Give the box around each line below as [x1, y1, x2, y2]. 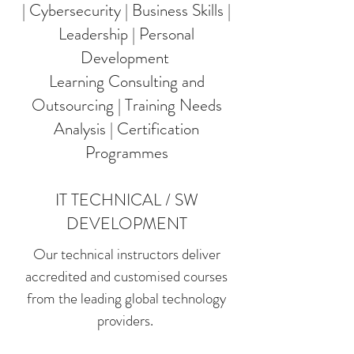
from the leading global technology [27, 288, 226, 309]
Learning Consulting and [48, 70, 205, 93]
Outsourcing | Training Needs [31, 93, 222, 117]
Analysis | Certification [54, 117, 199, 141]
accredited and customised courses [25, 265, 228, 287]
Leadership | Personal [58, 22, 194, 46]
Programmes [85, 141, 168, 164]
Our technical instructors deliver [32, 243, 220, 265]
